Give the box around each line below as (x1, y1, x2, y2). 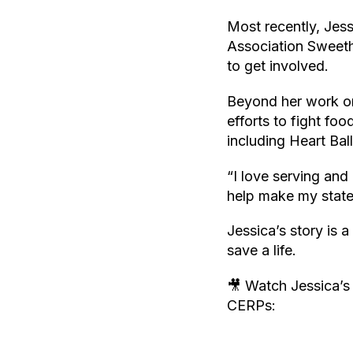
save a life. (227, 242, 296, 259)
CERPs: (227, 297, 276, 314)
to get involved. (227, 57, 329, 74)
